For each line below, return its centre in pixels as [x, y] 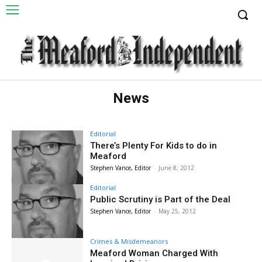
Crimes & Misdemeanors [129, 241]
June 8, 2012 [177, 168]
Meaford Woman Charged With [154, 253]
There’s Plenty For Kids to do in [154, 145]
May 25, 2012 [177, 211]
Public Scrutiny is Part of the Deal [161, 199]
